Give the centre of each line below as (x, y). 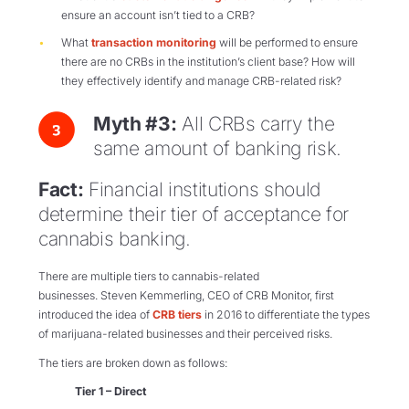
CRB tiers (177, 315)
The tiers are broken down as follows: (133, 362)
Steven (120, 296)
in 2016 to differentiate (261, 315)
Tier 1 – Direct (110, 392)
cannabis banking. (115, 238)
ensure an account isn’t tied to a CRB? (157, 16)
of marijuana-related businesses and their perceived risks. (185, 334)
